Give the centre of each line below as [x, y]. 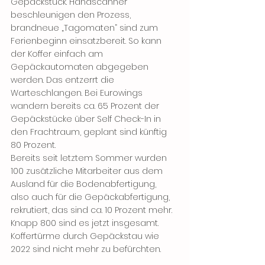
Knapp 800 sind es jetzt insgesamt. [86, 223]
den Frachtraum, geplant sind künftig [90, 132]
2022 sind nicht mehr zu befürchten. [87, 249]
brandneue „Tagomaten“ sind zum [85, 28]
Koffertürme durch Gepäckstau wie [86, 236]
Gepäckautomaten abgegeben [81, 67]
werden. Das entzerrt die [64, 80]
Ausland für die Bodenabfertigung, [85, 184]
